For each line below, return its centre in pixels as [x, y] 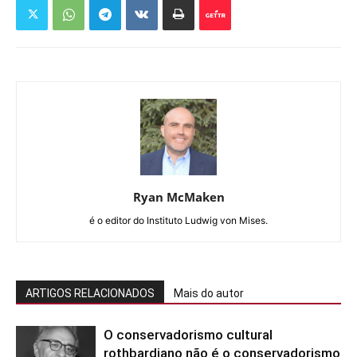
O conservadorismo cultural [188, 335]
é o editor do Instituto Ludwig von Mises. [178, 221]
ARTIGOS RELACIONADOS [90, 294]
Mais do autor [209, 294]
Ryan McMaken [178, 197]
